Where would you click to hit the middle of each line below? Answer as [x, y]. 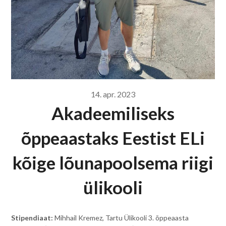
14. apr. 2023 [113, 94]
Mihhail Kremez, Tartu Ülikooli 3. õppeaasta [122, 217]
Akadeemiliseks [113, 113]
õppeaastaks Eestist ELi [113, 137]
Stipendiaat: [33, 217]
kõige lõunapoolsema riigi [113, 162]
